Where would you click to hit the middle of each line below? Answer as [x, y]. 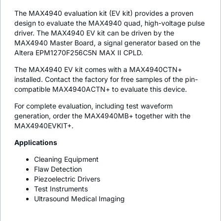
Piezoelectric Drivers [67, 179]
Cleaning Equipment [66, 159]
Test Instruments [61, 189]
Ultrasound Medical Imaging [79, 199]
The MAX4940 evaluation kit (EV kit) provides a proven [104, 13]
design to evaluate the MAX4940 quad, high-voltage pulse [110, 23]
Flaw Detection [58, 169]
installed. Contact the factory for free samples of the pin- [106, 79]
